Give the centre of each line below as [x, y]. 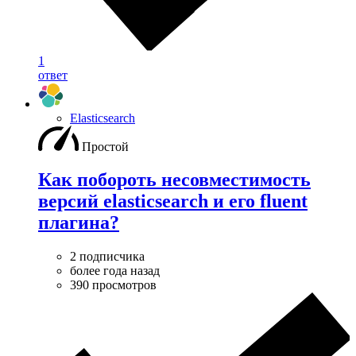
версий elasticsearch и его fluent [173, 201]
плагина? [79, 223]
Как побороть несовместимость [174, 180]
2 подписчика [107, 257]
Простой [105, 146]
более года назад [115, 271]
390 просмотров [113, 285]
